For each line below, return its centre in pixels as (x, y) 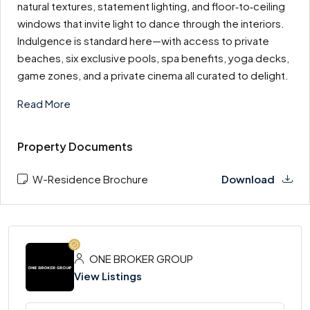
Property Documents (75, 146)
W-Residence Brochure (89, 179)
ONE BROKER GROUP (140, 258)
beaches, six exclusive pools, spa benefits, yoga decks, (153, 58)
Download (249, 179)
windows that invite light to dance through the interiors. (151, 23)
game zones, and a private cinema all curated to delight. (153, 75)
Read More (44, 103)
